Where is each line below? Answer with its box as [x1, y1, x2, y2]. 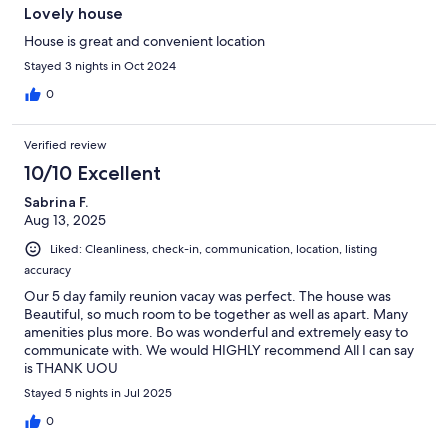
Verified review [24, 136, 107, 153]
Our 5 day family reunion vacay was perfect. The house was [24, 286, 391, 305]
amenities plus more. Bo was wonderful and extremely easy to [24, 322, 408, 341]
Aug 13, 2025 [24, 210, 106, 229]
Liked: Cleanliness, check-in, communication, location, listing [50, 240, 377, 257]
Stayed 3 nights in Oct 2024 [24, 57, 176, 74]
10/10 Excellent [24, 160, 161, 185]
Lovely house [24, 3, 123, 23]
